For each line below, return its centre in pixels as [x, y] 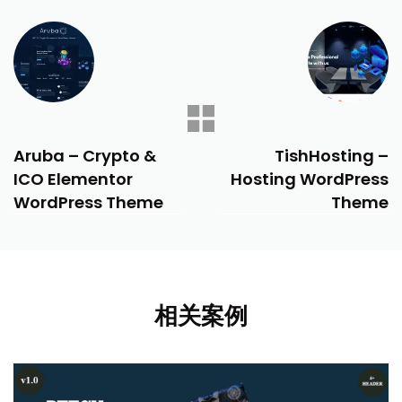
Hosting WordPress [310, 179]
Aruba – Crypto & [85, 156]
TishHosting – [332, 156]
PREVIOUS [58, 129]
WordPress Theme [88, 202]
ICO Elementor [73, 179]
